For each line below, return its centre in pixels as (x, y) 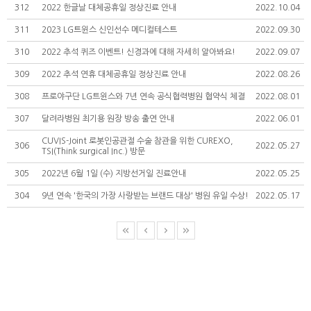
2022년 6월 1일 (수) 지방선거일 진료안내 (114, 174)
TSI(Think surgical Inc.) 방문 (93, 152)
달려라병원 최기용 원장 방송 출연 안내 (108, 119)
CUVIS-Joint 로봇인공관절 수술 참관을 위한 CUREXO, (137, 141)
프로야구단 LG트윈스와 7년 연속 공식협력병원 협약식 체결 (143, 97)
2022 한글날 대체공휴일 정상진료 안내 (109, 8)
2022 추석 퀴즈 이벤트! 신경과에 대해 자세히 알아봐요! (138, 52)
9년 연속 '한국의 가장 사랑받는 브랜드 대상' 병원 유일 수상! (145, 196)
